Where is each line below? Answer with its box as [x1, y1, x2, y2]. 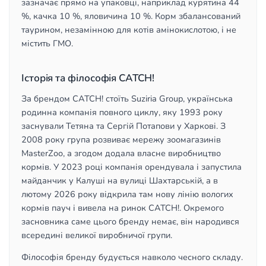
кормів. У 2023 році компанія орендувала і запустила [21, 161, 242, 173]
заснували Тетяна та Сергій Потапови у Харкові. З [21, 120, 226, 132]
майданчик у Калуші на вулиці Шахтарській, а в [21, 175, 218, 186]
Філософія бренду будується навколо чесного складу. [21, 251, 243, 263]
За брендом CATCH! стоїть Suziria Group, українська [21, 93, 233, 104]
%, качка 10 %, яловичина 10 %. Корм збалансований [21, 10, 240, 22]
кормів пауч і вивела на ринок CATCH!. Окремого [21, 202, 224, 214]
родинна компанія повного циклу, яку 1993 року [21, 106, 223, 118]
